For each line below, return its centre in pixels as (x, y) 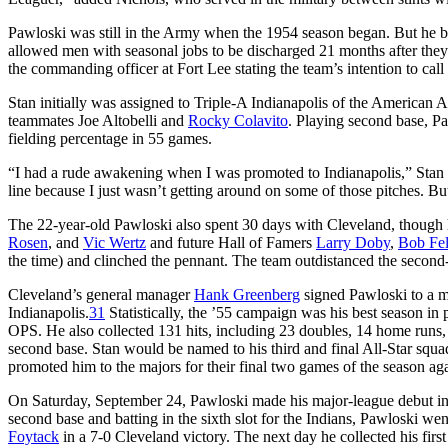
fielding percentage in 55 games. (110, 138)
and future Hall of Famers (231, 242)
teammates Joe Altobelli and (98, 120)
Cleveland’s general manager (101, 294)
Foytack (33, 436)
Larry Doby (353, 242)
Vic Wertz (114, 242)
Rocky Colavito (238, 120)
